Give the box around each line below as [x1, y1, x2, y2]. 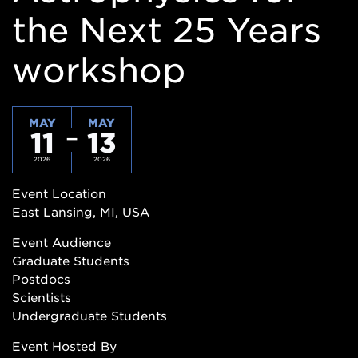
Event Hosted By [12, 339, 117, 354]
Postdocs [12, 272, 70, 287]
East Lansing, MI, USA [12, 205, 149, 220]
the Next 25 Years [12, 10, 321, 50]
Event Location [12, 186, 106, 201]
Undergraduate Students [12, 308, 167, 324]
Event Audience [12, 235, 111, 250]
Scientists [12, 290, 71, 305]
